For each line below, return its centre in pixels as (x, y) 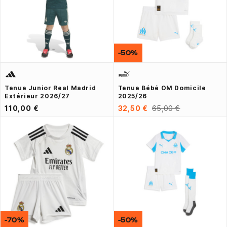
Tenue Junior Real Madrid (50, 88)
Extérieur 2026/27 (37, 96)
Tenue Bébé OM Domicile (162, 88)
